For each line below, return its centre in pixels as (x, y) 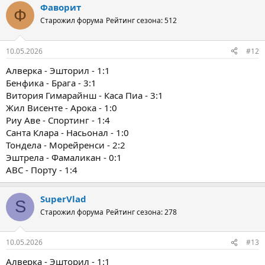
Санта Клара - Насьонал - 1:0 (67, 132)
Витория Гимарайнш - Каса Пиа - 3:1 (85, 95)
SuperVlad (63, 198)
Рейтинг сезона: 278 (141, 212)
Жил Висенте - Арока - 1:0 (62, 107)
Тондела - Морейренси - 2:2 (66, 145)
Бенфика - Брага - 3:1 (51, 83)
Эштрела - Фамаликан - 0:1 (64, 157)
